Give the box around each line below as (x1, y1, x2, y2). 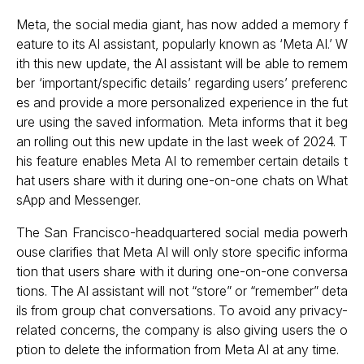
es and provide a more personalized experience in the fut (16, 94, 348, 110)
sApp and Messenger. (16, 192, 141, 208)
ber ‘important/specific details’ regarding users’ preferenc (16, 75, 348, 91)
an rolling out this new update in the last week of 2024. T (16, 133, 348, 149)
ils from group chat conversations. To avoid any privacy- (16, 302, 348, 318)
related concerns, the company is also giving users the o (16, 322, 348, 338)
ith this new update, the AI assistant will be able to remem (16, 55, 348, 71)
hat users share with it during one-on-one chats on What (16, 172, 348, 188)
